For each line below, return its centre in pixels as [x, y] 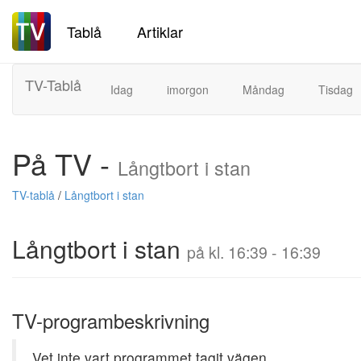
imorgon [188, 89]
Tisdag [336, 89]
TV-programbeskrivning [111, 320]
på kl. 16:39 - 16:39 [254, 252]
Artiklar [160, 31]
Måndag [263, 89]
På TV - [65, 163]
